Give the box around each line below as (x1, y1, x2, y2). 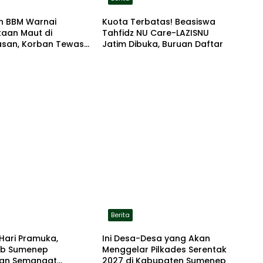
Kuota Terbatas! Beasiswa (102, 16, 215, 28)
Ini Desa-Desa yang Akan (102, 232, 210, 245)
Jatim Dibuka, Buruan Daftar (102, 38, 223, 50)
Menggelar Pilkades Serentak (102, 244, 227, 256)
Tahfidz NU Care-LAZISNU (102, 27, 209, 39)
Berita (110, 210, 130, 220)
